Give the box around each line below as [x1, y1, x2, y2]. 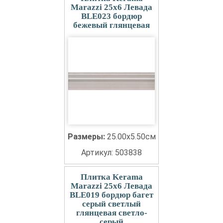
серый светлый [82, 199, 141, 209]
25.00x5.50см [107, 132, 156, 142]
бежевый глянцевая [73, 20, 150, 30]
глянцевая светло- [76, 208, 147, 218]
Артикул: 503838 [81, 148, 142, 158]
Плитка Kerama [80, 172, 143, 182]
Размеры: [67, 132, 107, 142]
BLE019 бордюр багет [70, 190, 153, 200]
